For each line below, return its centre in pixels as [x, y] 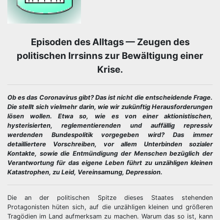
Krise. [110, 69]
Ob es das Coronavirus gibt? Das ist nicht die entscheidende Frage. [110, 97]
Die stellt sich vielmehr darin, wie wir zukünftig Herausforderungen [110, 107]
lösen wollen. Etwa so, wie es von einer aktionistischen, [110, 116]
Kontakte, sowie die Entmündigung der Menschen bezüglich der [110, 153]
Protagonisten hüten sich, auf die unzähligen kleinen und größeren [110, 207]
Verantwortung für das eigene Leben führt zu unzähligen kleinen [110, 163]
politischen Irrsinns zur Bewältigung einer [110, 56]
